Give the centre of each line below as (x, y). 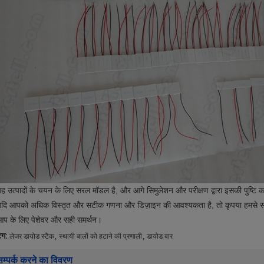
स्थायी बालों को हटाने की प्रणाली (100, 236)
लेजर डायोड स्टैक (32, 236)
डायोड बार (160, 236)
